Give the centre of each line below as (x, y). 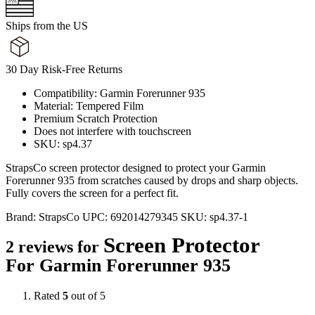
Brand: (22, 217)
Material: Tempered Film (89, 105)
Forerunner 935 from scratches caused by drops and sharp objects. (152, 180)
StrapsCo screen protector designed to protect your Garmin (136, 167)
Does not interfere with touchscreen (112, 131)
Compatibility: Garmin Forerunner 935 (120, 93)
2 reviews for (54, 246)
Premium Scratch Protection (96, 118)
